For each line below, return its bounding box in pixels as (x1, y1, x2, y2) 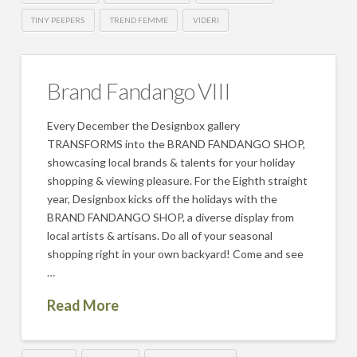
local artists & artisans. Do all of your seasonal (47, 229, 273, 243)
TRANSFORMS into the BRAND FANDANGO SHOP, (47, 137, 306, 151)
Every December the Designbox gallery (47, 119, 241, 133)
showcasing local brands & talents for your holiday (47, 155, 296, 170)
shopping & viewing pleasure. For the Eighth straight (47, 174, 308, 188)
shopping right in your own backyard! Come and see (47, 247, 304, 261)
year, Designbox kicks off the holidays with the (47, 192, 278, 206)
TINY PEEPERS (31, 14, 85, 25)
